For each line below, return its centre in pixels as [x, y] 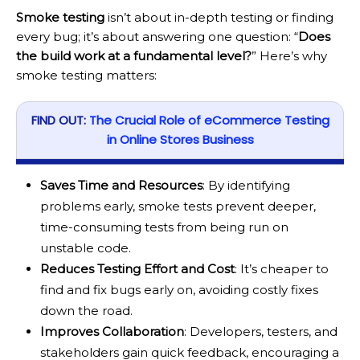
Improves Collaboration [112, 332]
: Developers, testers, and [261, 332]
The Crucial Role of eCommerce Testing [209, 121]
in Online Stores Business [180, 140]
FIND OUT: [60, 121]
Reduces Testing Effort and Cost [137, 269]
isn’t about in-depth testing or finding [219, 17]
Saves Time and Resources [121, 186]
